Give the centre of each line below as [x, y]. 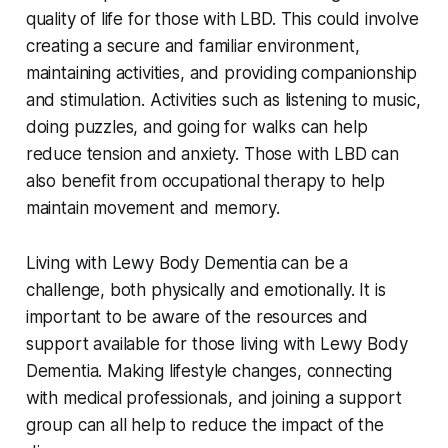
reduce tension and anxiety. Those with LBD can [212, 154]
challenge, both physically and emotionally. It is [205, 290]
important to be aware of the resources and [196, 317]
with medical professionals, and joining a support [213, 398]
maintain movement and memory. [152, 208]
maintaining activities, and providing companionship [221, 73]
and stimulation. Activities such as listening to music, [223, 100]
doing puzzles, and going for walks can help [196, 127]
